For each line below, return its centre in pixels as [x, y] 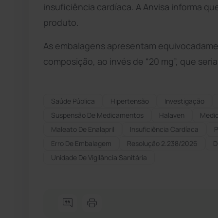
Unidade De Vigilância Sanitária [99, 157]
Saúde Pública [73, 101]
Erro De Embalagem [81, 143]
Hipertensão [130, 101]
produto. [61, 22]
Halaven [172, 115]
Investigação [184, 101]
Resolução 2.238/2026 [162, 143]
